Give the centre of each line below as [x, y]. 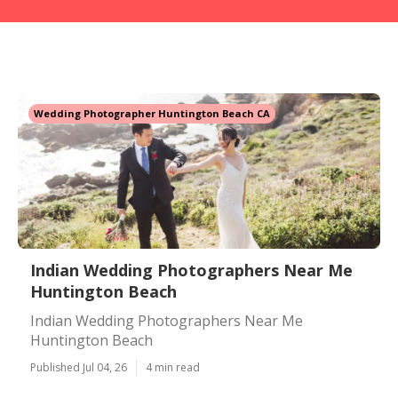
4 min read [173, 367]
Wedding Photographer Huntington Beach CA [152, 113]
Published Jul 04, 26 [79, 367]
